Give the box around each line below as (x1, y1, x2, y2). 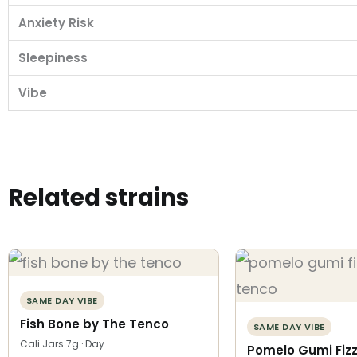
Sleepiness (18, 49, 88, 66)
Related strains (8, 181, 189, 214)
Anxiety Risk (18, 14, 94, 31)
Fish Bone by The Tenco (20, 315, 169, 332)
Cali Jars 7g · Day (20, 336, 104, 351)
